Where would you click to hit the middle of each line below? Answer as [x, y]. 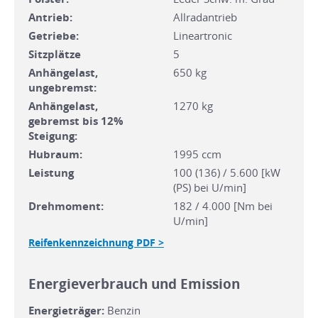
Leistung [51, 172]
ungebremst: [62, 87]
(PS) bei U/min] [210, 187]
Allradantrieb [205, 17]
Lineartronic [203, 35]
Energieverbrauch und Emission [134, 283]
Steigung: [53, 135]
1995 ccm [197, 154]
